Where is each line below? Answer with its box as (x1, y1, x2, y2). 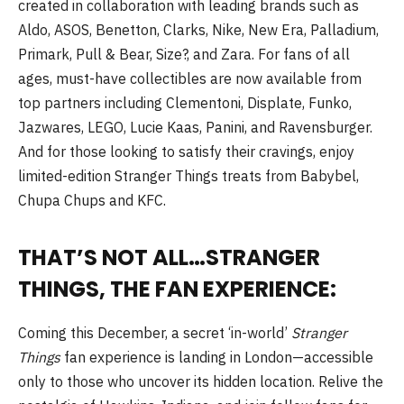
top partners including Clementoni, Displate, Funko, (18, 94, 352, 113)
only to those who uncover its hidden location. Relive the (18, 372, 383, 391)
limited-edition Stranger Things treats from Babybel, (18, 167, 359, 186)
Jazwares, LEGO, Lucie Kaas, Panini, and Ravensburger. (18, 118, 372, 137)
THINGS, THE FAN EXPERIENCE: (18, 274, 336, 305)
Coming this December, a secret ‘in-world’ (18, 324, 291, 343)
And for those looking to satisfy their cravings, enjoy (18, 142, 354, 161)
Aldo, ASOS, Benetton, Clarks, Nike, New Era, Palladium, (18, 21, 379, 40)
